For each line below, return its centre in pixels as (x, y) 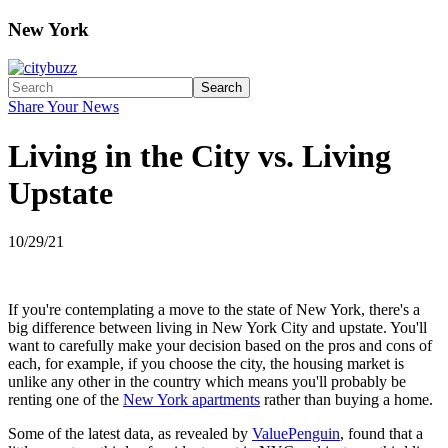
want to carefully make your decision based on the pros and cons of (220, 346)
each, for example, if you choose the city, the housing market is (206, 364)
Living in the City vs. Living (199, 155)
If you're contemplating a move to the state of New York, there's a (214, 310)
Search (221, 88)
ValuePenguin (296, 434)
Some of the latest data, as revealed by (130, 434)
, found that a (381, 434)
